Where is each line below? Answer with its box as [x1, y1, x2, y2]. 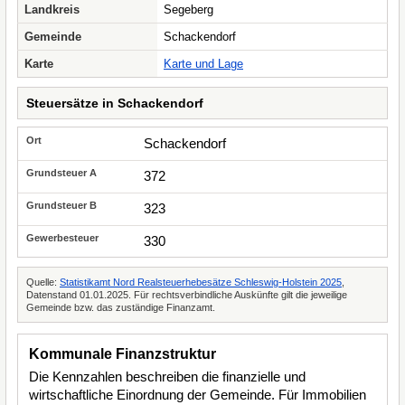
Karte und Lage [164, 57, 243, 71]
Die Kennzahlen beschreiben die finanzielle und [29, 369, 306, 384]
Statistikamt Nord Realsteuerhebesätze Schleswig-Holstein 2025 [60, 277, 342, 287]
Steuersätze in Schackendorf [26, 96, 203, 110]
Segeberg [164, 3, 213, 16]
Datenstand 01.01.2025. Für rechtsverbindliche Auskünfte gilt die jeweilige [26, 289, 347, 300]
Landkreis [24, 3, 80, 16]
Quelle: [26, 277, 60, 287]
